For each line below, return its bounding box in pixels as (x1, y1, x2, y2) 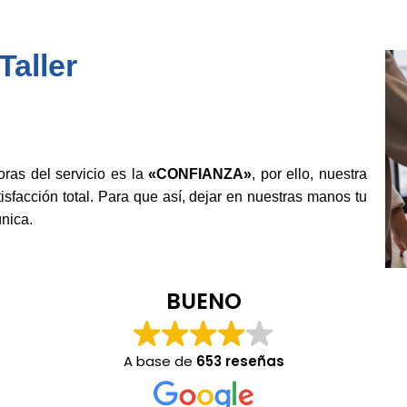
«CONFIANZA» (148, 166, 253, 183)
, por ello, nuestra (252, 166, 367, 183)
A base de (123, 352, 196, 372)
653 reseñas (195, 352, 284, 372)
